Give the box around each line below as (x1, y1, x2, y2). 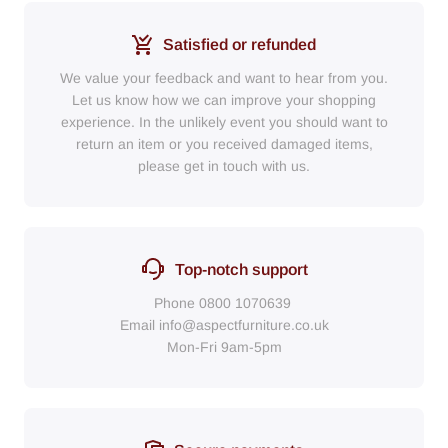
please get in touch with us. (138, 157, 310, 174)
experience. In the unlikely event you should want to (60, 113, 388, 130)
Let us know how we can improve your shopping (72, 91, 376, 108)
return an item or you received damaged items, (75, 135, 373, 152)
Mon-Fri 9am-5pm (166, 338, 282, 355)
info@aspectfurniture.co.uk (158, 316, 329, 333)
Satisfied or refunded (163, 35, 316, 53)
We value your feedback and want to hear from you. (60, 69, 388, 86)
